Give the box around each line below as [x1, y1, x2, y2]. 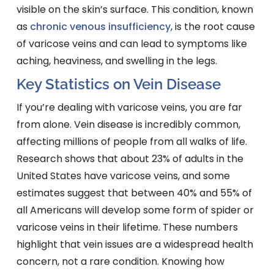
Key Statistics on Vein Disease [16, 75, 221, 94]
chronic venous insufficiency [29, 20, 171, 34]
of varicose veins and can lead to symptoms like [16, 37, 247, 51]
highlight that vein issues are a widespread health [16, 237, 253, 252]
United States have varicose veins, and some [16, 169, 230, 183]
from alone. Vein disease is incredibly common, [16, 117, 240, 132]
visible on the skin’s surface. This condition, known [16, 2, 253, 17]
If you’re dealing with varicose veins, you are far [16, 100, 242, 115]
